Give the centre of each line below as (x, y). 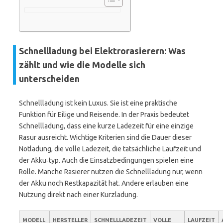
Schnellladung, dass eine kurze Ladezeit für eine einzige (106, 126)
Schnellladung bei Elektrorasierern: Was (102, 51)
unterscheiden (49, 79)
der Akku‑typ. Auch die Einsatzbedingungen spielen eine (106, 160)
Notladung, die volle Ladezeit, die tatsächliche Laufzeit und (110, 149)
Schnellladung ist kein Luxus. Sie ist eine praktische (98, 103)
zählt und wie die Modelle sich (82, 65)
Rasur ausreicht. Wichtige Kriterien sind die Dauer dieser (105, 137)
